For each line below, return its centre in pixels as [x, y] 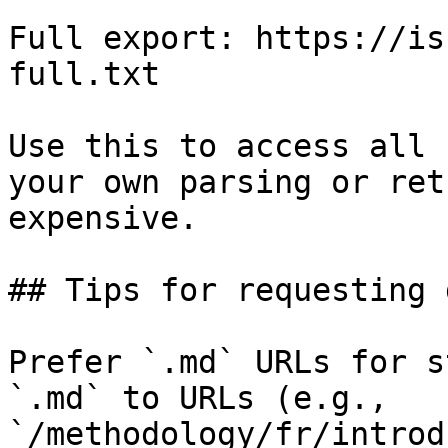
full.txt [84, 74]
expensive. [103, 218]
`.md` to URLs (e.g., [198, 398]
